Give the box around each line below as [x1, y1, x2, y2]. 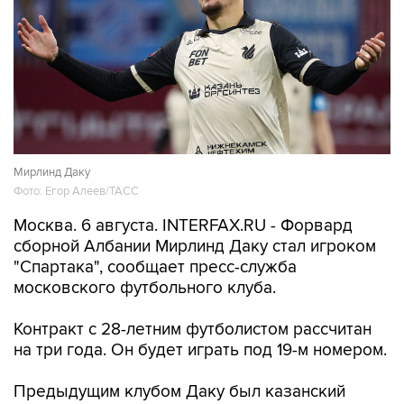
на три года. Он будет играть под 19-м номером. [14, 340, 387, 362]
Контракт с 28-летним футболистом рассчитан [14, 319, 372, 341]
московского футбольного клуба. [14, 278, 276, 299]
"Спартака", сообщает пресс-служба [14, 257, 297, 279]
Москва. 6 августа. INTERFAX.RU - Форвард [14, 216, 353, 237]
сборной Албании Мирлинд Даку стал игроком [14, 236, 376, 258]
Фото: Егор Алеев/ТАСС [14, 184, 139, 199]
